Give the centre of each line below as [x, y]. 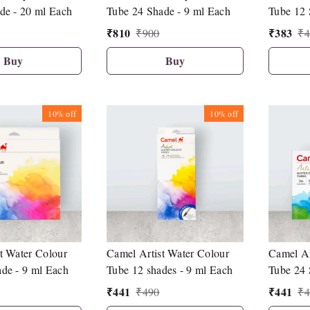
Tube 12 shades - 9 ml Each [170, 270]
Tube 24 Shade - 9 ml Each [168, 11]
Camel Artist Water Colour [168, 253]
